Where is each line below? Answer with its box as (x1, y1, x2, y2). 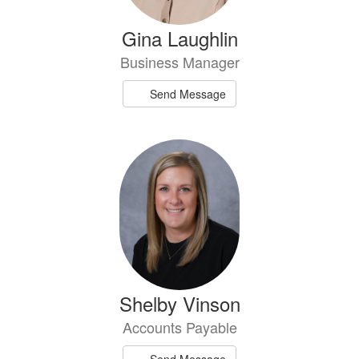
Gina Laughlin (121, 24, 238, 53)
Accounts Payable (122, 316, 237, 337)
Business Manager (119, 51, 240, 73)
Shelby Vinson (119, 288, 240, 317)
